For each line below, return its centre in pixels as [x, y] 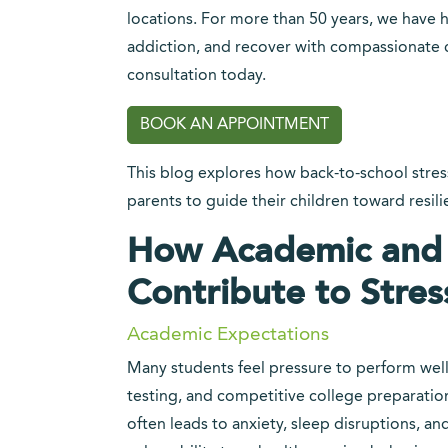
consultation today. [196, 76]
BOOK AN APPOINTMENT [234, 125]
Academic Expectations [228, 335]
